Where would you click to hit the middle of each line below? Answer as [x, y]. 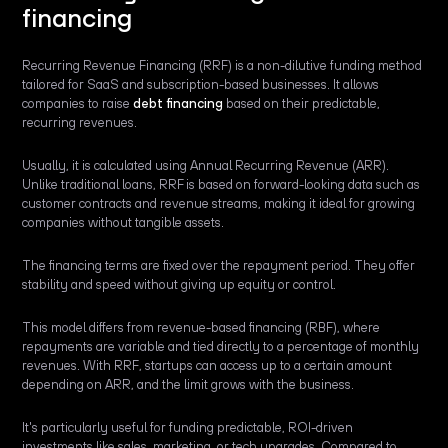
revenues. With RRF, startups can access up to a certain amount [207, 366]
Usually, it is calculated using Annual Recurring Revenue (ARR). [206, 166]
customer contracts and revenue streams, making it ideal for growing [219, 204]
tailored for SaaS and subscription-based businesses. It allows [201, 85]
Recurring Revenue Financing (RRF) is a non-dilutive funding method [222, 66]
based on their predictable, [302, 104]
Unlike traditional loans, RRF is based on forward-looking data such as [221, 185]
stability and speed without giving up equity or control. [179, 285]
